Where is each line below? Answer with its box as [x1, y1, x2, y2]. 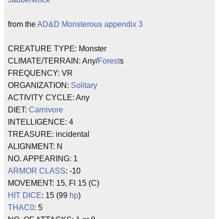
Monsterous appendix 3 [62, 20, 143, 28]
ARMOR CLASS [8, 167, 66, 175]
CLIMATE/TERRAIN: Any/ [8, 57, 98, 65]
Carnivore [29, 106, 63, 114]
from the [8, 20, 37, 28]
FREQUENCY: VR [8, 69, 73, 77]
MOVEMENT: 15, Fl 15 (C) [8, 179, 99, 187]
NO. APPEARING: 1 [8, 154, 78, 163]
